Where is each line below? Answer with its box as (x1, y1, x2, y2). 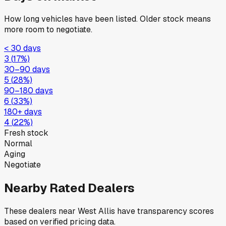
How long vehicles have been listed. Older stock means (4, 14, 211, 25)
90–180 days (4, 85, 53, 96)
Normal (4, 138, 32, 149)
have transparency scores (115, 206, 214, 217)
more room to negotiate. (4, 24, 92, 35)
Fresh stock (4, 128, 48, 139)
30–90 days (4, 64, 50, 75)
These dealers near (4, 206, 78, 217)
